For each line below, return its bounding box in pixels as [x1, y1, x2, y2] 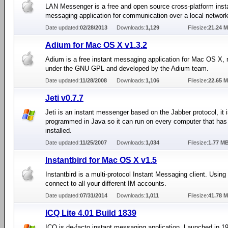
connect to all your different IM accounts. [45, 180, 166, 187]
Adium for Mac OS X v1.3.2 [45, 41, 147, 49]
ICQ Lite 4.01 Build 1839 [45, 209, 136, 217]
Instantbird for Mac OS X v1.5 [45, 156, 157, 164]
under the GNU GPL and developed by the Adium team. [45, 65, 209, 72]
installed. [45, 127, 72, 134]
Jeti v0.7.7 [45, 94, 83, 102]
